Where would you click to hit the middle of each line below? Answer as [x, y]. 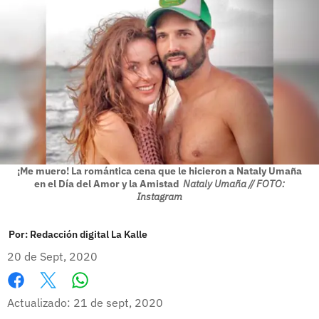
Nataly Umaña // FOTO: [234, 183]
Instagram [159, 196]
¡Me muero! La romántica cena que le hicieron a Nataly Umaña [159, 171]
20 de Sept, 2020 [52, 256]
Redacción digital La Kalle [89, 234]
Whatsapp [107, 294]
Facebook [32, 295]
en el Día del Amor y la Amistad [107, 183]
